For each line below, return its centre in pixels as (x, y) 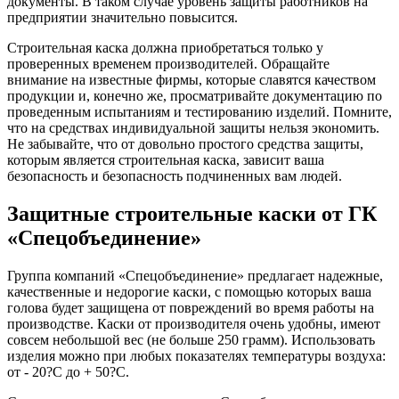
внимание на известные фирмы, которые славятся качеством (191, 79)
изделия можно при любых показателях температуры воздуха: (196, 355)
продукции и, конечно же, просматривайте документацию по (195, 95)
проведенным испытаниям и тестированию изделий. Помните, (199, 111)
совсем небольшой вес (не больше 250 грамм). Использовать (191, 339)
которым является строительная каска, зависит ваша (166, 159)
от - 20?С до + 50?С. (68, 371)
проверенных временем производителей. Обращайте (168, 63)
